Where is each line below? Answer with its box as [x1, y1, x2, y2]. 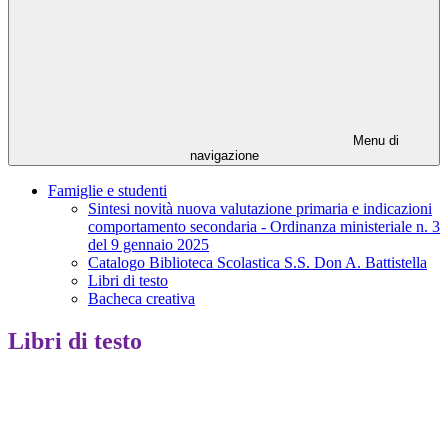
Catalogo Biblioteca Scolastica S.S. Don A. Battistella [88, 254, 427, 272]
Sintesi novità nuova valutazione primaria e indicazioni [88, 200, 432, 218]
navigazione [189, 148, 259, 164]
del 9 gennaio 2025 [88, 236, 209, 254]
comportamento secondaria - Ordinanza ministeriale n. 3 [88, 218, 440, 236]
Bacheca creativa [88, 290, 195, 308]
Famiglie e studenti [48, 182, 167, 200]
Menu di [349, 133, 399, 149]
